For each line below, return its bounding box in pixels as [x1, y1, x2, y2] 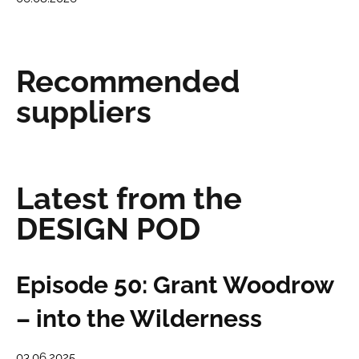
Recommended [16, 63, 240, 100]
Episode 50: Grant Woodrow [16, 271, 333, 300]
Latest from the [16, 180, 242, 217]
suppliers [16, 94, 151, 131]
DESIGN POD [16, 211, 200, 248]
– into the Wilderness [16, 305, 262, 333]
